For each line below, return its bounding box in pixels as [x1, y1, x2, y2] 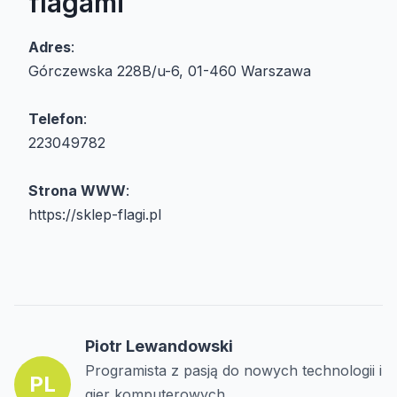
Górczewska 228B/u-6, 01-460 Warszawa [28, 61, 311, 80]
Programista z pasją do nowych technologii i [85, 361, 382, 379]
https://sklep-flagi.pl [28, 205, 161, 223]
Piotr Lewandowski [85, 336, 233, 355]
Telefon [28, 109, 83, 128]
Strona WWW [28, 181, 126, 199]
